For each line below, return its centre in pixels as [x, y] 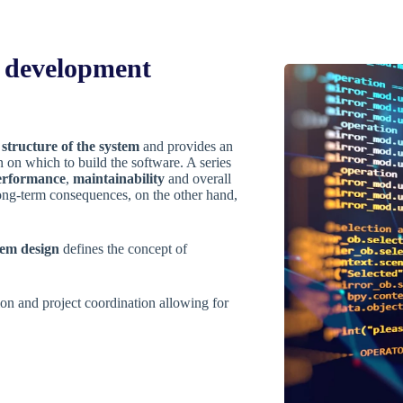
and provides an [186, 146]
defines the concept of [123, 249]
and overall [198, 179]
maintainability [119, 179]
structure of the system [71, 146]
